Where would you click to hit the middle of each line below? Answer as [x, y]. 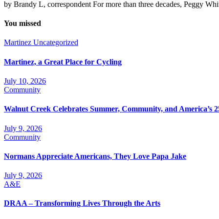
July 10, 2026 [25, 81]
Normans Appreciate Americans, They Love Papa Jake [95, 156]
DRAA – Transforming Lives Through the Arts [82, 203]
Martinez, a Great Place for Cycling [63, 62]
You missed [22, 23]
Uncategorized [56, 43]
